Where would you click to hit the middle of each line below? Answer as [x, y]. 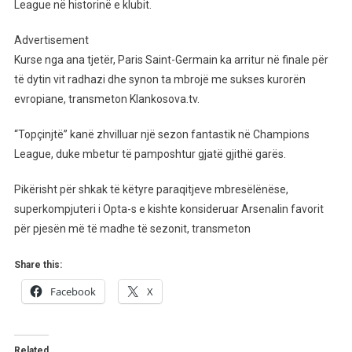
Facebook [73, 291]
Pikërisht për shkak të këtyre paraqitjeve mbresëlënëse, [151, 189]
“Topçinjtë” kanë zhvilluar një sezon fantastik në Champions [161, 134]
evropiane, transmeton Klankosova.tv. [106, 99]
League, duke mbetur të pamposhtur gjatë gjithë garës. [150, 154]
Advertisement [51, 40]
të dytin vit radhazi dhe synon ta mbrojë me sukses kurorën [159, 79]
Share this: [38, 264]
